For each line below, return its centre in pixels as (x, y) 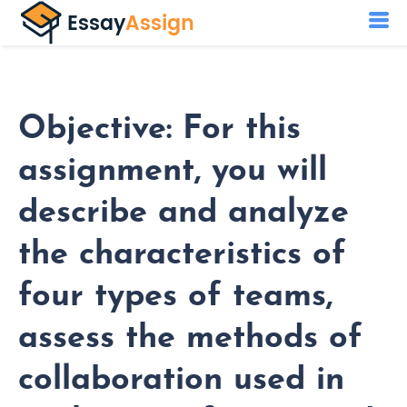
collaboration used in (181, 381)
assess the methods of (190, 339)
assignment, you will (173, 172)
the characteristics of (182, 255)
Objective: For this (159, 130)
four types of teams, (175, 297)
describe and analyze (184, 213)
